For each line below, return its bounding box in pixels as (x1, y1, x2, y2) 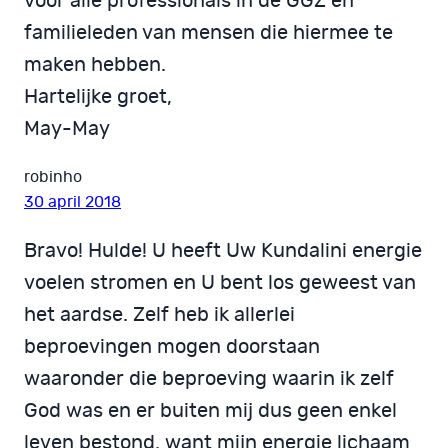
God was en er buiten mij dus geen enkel (24, 400, 397, 421)
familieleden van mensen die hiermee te (24, 22, 393, 43)
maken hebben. (24, 54, 166, 75)
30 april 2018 (24, 193, 121, 210)
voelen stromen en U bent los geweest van (24, 272, 416, 293)
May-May (24, 118, 110, 139)
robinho (24, 168, 82, 185)
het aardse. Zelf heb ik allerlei (24, 304, 295, 325)
